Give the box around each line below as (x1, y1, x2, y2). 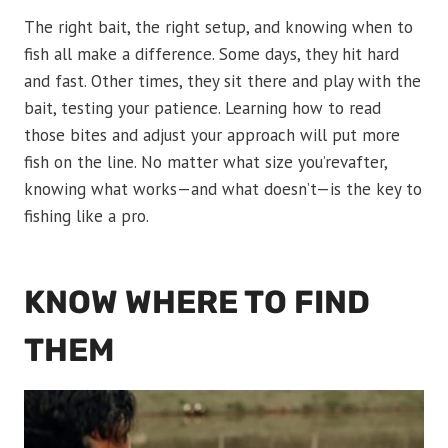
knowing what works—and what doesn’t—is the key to (24, 178, 422, 201)
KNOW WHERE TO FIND (24, 283, 370, 322)
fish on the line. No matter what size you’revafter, (24, 151, 387, 174)
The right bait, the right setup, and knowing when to (24, 16, 413, 39)
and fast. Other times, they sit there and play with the (24, 70, 421, 93)
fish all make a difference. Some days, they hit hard (24, 43, 399, 66)
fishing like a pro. (24, 205, 149, 228)
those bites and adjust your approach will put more (24, 124, 400, 147)
